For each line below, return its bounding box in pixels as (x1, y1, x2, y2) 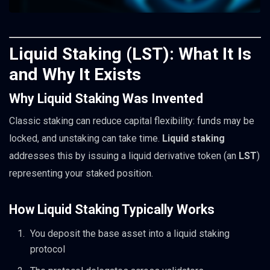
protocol (30, 243, 65, 256)
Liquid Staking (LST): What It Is (9, 43, 251, 64)
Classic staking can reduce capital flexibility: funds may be (9, 115, 254, 127)
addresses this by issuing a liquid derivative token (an (9, 149, 239, 162)
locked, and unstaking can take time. (9, 132, 162, 144)
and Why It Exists (9, 64, 141, 84)
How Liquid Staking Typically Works (9, 202, 215, 218)
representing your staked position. (9, 167, 153, 179)
